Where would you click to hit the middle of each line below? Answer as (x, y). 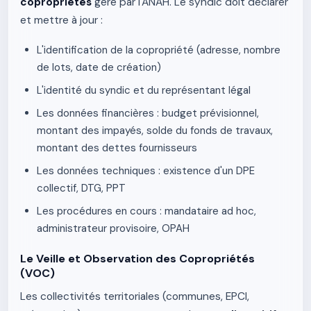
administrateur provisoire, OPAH (113, 228)
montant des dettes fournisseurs (117, 148)
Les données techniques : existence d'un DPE (146, 171)
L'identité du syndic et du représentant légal (144, 90)
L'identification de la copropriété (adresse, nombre (159, 50)
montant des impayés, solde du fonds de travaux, (155, 131)
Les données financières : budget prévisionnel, (148, 113)
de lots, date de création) (99, 67)
